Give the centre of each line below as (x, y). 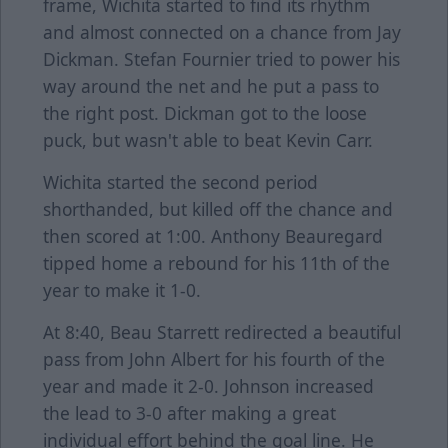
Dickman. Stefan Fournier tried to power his (221, 59)
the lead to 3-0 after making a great (189, 413)
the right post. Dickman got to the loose (205, 113)
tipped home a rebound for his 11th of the (216, 263)
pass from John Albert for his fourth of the (214, 359)
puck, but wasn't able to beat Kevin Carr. (210, 140)
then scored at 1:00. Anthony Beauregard (213, 236)
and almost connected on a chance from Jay (222, 32)
